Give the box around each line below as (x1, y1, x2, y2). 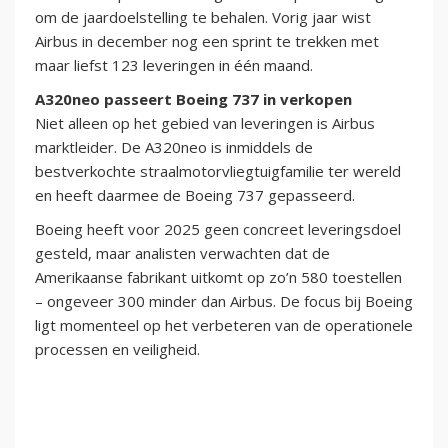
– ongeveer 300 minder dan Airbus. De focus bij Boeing (35, 291, 413, 312)
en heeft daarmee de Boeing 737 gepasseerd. (35, 185, 355, 206)
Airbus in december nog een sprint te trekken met (35, 31, 379, 52)
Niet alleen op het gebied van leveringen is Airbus (35, 113, 375, 134)
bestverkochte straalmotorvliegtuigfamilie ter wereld (35, 161, 401, 182)
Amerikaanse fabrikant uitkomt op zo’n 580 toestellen (35, 267, 402, 288)
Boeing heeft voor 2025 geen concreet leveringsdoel (35, 219, 401, 240)
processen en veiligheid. (35, 339, 200, 360)
